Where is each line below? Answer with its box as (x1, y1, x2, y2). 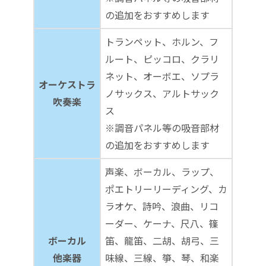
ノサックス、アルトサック (105, 85, 219, 100)
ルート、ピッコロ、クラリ (105, 51, 219, 66)
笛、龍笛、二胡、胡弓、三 (105, 233, 219, 248)
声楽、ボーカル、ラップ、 (105, 164, 219, 179)
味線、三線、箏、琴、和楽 (105, 250, 219, 265)
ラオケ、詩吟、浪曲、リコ (105, 198, 218, 213)
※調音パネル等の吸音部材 (105, 120, 219, 135)
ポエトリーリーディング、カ (105, 181, 227, 196)
